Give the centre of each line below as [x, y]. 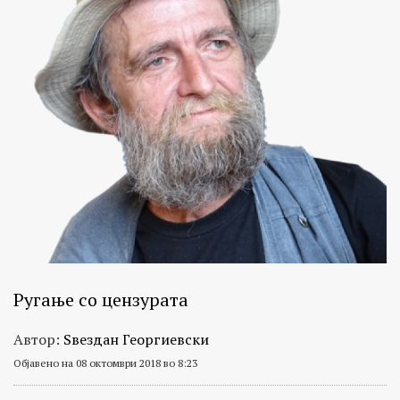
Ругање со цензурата [101, 299]
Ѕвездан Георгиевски [136, 339]
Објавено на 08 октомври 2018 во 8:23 [105, 362]
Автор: [38, 339]
